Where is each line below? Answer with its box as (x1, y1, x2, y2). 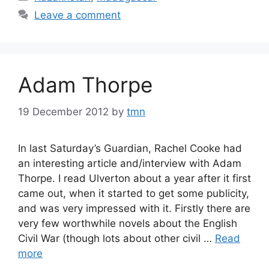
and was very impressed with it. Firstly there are (18, 202, 250, 214)
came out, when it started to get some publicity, (18, 187, 249, 199)
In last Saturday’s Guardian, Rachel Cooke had (18, 142, 242, 154)
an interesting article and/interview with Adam (18, 157, 241, 169)
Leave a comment (34, 9, 121, 21)
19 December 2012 (18, 105, 109, 118)
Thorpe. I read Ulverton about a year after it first (18, 172, 251, 184)
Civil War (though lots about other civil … (18, 232, 215, 244)
